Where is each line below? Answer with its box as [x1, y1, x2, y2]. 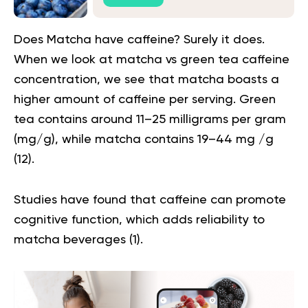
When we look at [14, 53, 116, 66]
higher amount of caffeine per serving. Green [14, 93, 276, 106]
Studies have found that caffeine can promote [14, 193, 286, 206]
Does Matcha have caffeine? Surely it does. [14, 33, 265, 46]
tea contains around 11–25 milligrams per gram [14, 113, 286, 126]
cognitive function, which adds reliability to [14, 213, 265, 226]
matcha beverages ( [14, 233, 133, 246]
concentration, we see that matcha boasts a [14, 73, 279, 86]
